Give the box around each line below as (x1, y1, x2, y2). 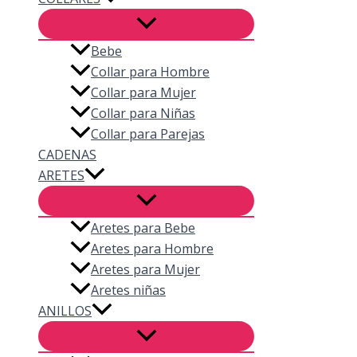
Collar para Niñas (91, 104, 195, 122)
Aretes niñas (91, 280, 166, 299)
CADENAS (38, 145, 96, 163)
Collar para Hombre (91, 62, 210, 80)
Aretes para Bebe (91, 218, 195, 237)
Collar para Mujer (91, 83, 196, 101)
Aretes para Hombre (91, 239, 214, 257)
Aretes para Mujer (91, 260, 200, 278)
